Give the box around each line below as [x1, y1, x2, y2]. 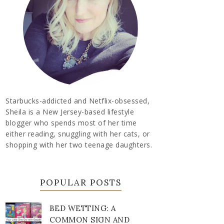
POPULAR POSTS [39, 177, 121, 188]
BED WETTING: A [49, 203, 116, 213]
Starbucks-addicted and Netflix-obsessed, [5, 96, 149, 105]
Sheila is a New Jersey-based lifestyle [5, 107, 134, 116]
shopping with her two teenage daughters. [5, 140, 152, 149]
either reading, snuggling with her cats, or [5, 129, 150, 138]
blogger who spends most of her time [5, 118, 137, 127]
